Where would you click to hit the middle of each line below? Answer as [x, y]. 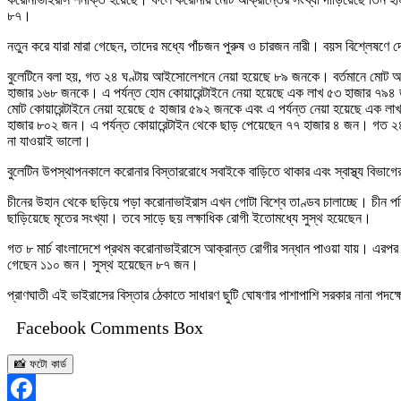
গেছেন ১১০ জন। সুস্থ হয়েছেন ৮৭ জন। [103, 264]
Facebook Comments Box [110, 327]
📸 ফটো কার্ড [40, 363]
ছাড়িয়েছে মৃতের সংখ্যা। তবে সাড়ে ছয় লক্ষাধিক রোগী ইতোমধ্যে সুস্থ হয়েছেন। [189, 218]
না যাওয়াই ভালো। [49, 141]
